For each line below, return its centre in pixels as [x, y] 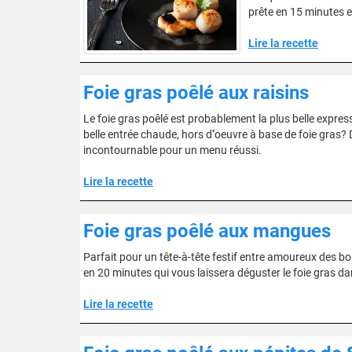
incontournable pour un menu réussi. [172, 150]
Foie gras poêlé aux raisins [196, 93]
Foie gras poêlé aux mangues [207, 231]
